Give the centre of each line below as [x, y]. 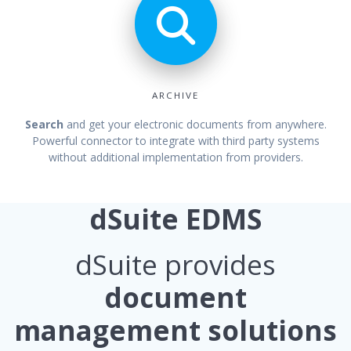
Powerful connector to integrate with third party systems [175, 141]
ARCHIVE [175, 96]
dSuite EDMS [175, 219]
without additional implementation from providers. [175, 157]
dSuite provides [175, 265]
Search [45, 125]
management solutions [175, 331]
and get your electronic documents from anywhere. [196, 125]
